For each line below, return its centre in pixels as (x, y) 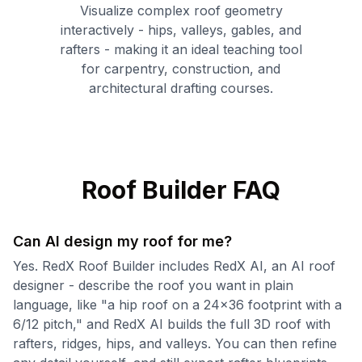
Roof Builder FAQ (181, 189)
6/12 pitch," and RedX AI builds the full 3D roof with (172, 324)
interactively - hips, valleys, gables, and (181, 29)
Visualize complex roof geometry (181, 10)
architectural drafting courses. (181, 88)
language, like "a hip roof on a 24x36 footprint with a (177, 304)
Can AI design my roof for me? (122, 241)
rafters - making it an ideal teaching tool (181, 49)
